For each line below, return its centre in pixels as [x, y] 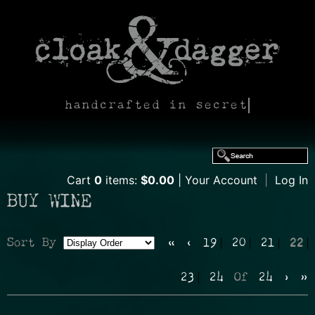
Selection [38, 276]
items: [121, 180]
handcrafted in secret [156, 105]
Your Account [221, 180]
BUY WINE [49, 202]
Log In [291, 180]
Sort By [32, 243]
